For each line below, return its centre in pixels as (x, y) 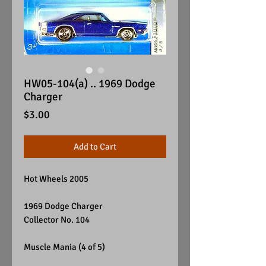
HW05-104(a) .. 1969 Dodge (90, 84)
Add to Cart (95, 147)
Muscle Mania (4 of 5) (64, 247)
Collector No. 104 (57, 220)
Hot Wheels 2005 (56, 179)
